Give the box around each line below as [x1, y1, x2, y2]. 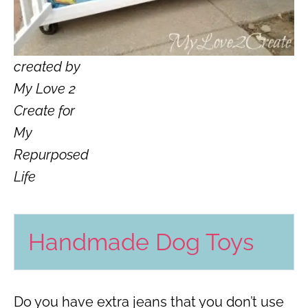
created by [14, 58, 80, 76]
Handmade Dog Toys [28, 228, 254, 256]
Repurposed [14, 146, 89, 164]
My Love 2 [14, 80, 76, 98]
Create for [14, 102, 75, 120]
